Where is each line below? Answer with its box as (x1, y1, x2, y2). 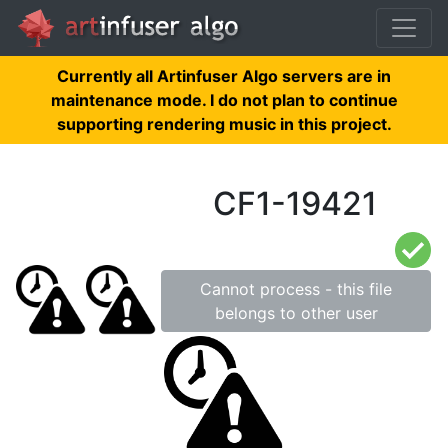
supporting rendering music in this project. (56, 114, 392, 134)
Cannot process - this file (200, 279, 392, 299)
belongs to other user (214, 303, 378, 323)
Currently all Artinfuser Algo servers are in (57, 66, 391, 86)
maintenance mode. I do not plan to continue (50, 90, 398, 110)
